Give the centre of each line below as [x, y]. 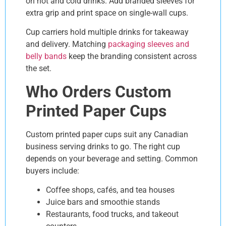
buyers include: [52, 171]
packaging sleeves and [149, 44]
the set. [39, 69]
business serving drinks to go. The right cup [103, 146]
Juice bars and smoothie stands [103, 202]
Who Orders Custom [99, 92]
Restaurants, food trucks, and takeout [112, 214]
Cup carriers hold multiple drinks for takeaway [107, 32]
